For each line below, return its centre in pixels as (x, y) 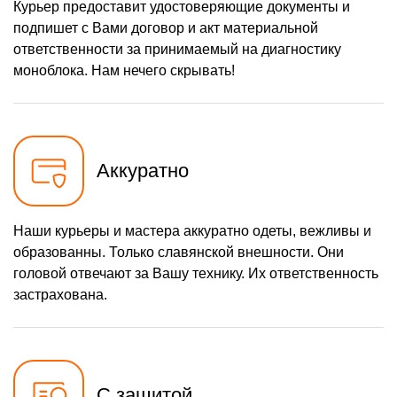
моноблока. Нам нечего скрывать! (124, 71)
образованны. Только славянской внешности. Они (179, 253)
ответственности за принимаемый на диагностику (177, 50)
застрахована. (60, 295)
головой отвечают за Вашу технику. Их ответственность (196, 274)
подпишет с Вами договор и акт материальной (166, 28)
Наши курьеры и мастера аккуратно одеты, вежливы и (192, 231)
